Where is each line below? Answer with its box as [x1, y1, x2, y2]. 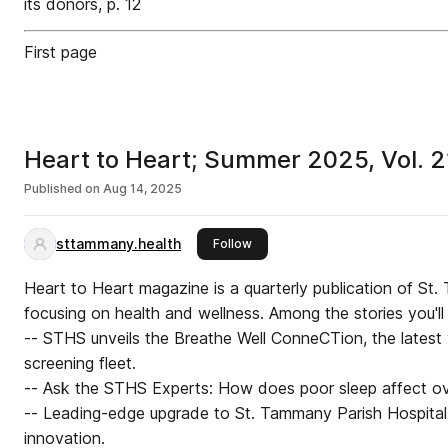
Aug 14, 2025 [103, 181, 182, 196]
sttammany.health [56, 235, 181, 252]
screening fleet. [24, 353, 136, 373]
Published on [24, 181, 100, 196]
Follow [213, 236, 252, 251]
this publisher [251, 235, 331, 250]
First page [24, 42, 97, 62]
